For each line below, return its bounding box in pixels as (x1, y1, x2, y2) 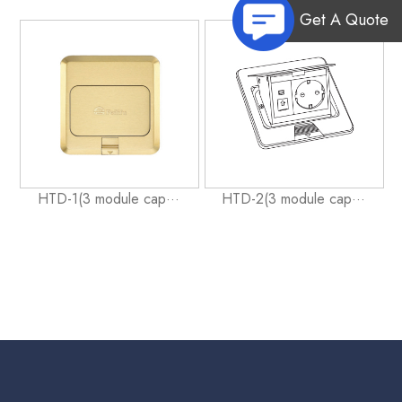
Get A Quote (300, 8, 389, 32)
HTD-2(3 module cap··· (221, 188, 365, 209)
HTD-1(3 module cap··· (38, 188, 180, 209)
